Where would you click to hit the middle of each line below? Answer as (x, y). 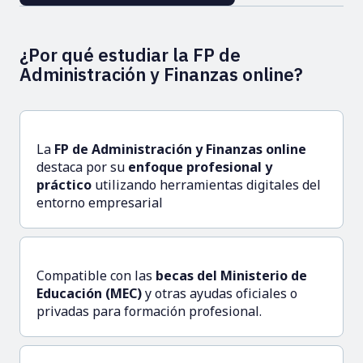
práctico (64, 184)
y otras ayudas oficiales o (220, 293)
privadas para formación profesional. (149, 311)
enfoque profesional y (199, 167)
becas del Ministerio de (231, 275)
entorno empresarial (100, 202)
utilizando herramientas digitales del (206, 184)
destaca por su (81, 167)
